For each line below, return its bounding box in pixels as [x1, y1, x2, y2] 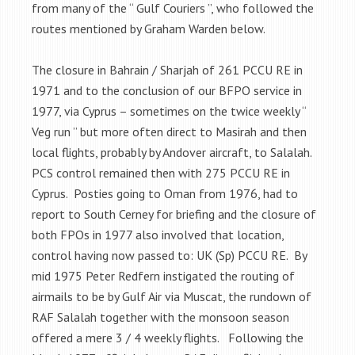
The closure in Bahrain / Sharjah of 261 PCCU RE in [32, 62, 303, 78]
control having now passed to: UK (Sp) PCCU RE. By [32, 247, 307, 263]
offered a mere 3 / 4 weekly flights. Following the [32, 330, 303, 345]
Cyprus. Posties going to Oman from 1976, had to [32, 185, 298, 201]
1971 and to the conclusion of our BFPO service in [32, 82, 302, 98]
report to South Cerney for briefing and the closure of [32, 206, 316, 222]
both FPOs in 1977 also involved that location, [32, 227, 284, 242]
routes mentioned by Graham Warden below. [32, 21, 265, 36]
